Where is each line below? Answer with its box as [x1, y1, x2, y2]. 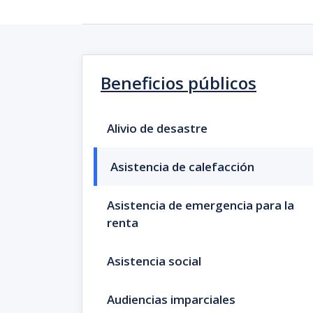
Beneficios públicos [101, 71, 256, 94]
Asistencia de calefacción [110, 159, 254, 175]
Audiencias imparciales [107, 291, 235, 307]
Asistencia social [107, 253, 201, 269]
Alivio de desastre [107, 120, 208, 136]
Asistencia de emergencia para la [107, 197, 294, 213]
